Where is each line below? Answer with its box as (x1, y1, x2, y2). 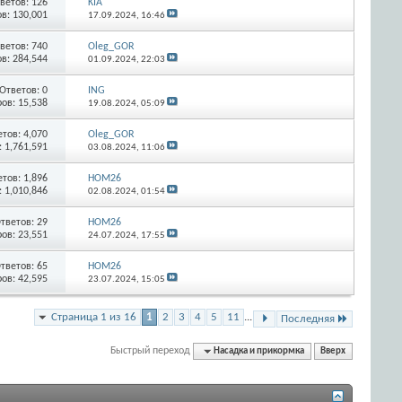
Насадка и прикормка (214, 345, 305, 356)
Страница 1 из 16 (51, 310, 136, 323)
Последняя (281, 312, 335, 325)
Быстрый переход (110, 345, 191, 356)
